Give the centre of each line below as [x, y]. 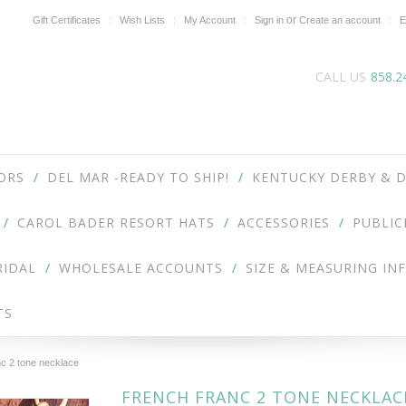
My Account [210, 20]
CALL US [341, 77]
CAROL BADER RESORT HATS [116, 222]
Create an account [340, 20]
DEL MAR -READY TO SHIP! [138, 177]
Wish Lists [142, 20]
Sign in [269, 20]
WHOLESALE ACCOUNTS [141, 268]
